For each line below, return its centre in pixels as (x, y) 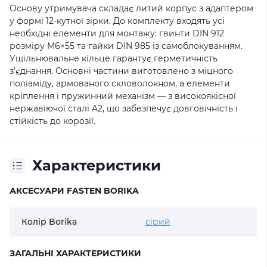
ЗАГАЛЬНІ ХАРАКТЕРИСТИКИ (75, 253)
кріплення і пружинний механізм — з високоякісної (123, 96)
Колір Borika (49, 222)
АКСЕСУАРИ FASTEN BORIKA (74, 191)
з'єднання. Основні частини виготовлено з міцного (121, 71)
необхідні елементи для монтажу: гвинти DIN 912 (117, 33)
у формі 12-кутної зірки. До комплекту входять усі (117, 21)
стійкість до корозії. (52, 121)
